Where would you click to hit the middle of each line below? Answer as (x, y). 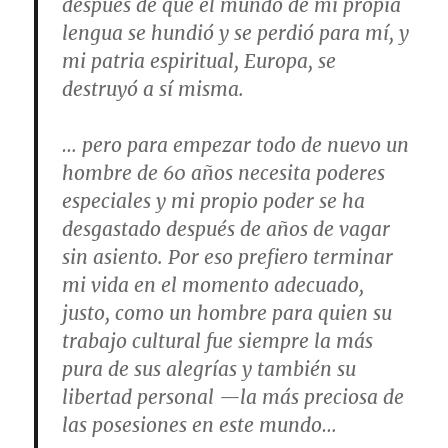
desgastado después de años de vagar (226, 228)
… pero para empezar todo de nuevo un (236, 144)
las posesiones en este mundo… (200, 424)
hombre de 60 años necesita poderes (224, 172)
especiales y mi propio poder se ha (214, 200)
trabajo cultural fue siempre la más (218, 340)
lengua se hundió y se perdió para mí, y (236, 32)
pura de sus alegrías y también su (209, 368)
